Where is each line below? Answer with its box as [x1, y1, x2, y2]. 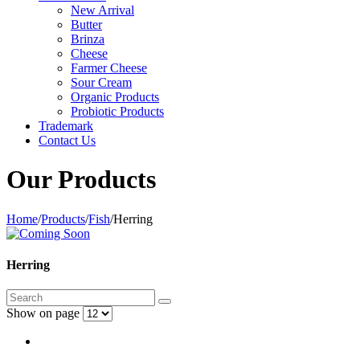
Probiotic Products [71, 104, 164, 118]
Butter [71, 18, 102, 31]
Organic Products [71, 90, 159, 104]
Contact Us [39, 133, 96, 147]
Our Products [6, 165, 156, 194]
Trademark [39, 119, 93, 133]
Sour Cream [71, 76, 132, 89]
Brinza [71, 32, 104, 46]
